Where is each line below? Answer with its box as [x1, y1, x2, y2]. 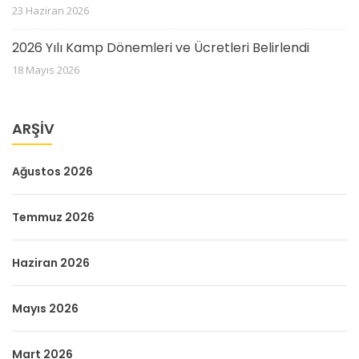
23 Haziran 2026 [12, 2, 89, 18]
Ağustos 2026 [12, 163, 93, 179]
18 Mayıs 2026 [12, 62, 79, 77]
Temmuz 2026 [12, 208, 95, 225]
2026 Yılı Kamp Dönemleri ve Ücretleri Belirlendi [12, 38, 309, 57]
